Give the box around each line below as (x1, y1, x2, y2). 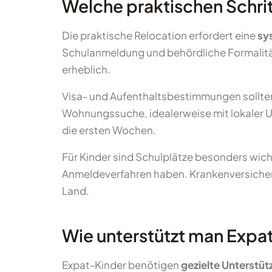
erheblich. (62, 63, 110, 76)
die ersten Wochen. (62, 123, 156, 137)
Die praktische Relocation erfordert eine (62, 29, 257, 42)
